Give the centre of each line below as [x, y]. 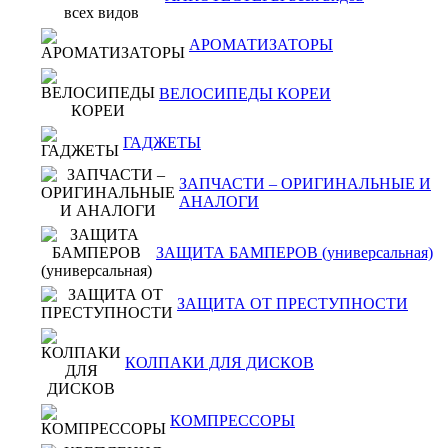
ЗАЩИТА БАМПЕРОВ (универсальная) [294, 252]
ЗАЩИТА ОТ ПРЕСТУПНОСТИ [292, 303]
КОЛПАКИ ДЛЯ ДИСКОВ [219, 362]
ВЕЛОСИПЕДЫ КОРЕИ [245, 93]
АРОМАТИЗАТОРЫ [261, 44]
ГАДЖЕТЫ [162, 142]
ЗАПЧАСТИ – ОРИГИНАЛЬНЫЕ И [305, 183]
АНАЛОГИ [219, 201]
